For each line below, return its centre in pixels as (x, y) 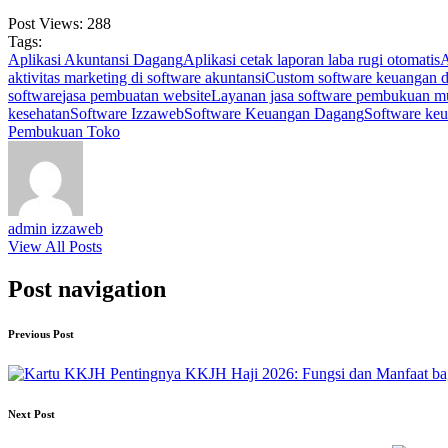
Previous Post (41, 334)
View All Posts (55, 247)
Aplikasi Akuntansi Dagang (95, 60)
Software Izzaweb (127, 114)
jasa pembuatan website (136, 96)
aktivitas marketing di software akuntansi (136, 78)
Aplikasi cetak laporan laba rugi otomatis (311, 60)
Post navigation (87, 289)
